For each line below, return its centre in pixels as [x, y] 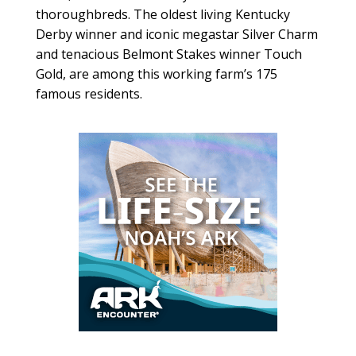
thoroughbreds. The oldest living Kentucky [163, 14]
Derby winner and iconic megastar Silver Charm [176, 34]
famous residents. [89, 93]
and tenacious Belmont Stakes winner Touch [168, 54]
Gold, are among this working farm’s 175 [156, 74]
